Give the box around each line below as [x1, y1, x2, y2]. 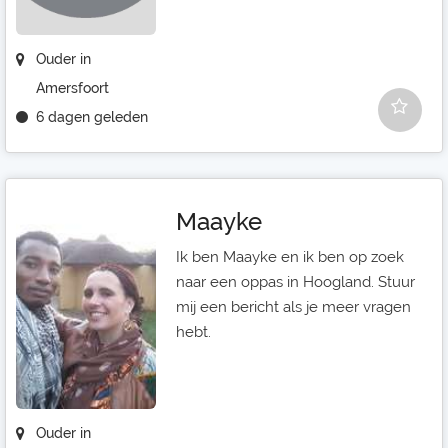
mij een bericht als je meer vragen [176, 298, 411, 316]
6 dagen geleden [36, 109, 148, 125]
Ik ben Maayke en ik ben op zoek [176, 248, 404, 266]
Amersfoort [36, 80, 109, 96]
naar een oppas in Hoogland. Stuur [176, 273, 415, 291]
